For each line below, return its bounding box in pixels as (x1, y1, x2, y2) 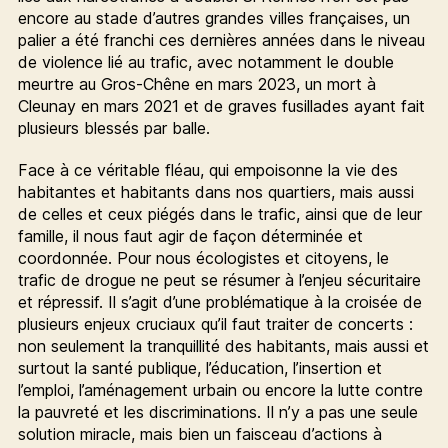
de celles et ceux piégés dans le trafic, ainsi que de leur (17, 203, 422, 224)
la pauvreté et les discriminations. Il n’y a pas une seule (17, 401, 418, 422)
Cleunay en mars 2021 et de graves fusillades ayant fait (17, 95, 425, 116)
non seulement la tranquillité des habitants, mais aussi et (17, 335, 429, 356)
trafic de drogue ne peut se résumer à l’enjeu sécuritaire (17, 269, 421, 290)
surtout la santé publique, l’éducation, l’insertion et (17, 357, 382, 378)
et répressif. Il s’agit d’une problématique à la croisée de (17, 291, 422, 312)
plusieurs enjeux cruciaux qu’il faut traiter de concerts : (17, 313, 413, 334)
